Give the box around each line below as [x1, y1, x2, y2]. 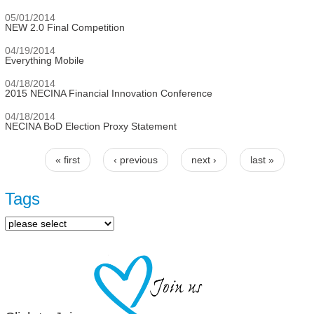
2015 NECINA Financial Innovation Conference [5, 88, 212, 99]
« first [55, 154, 80, 165]
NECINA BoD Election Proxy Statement [5, 121, 177, 132]
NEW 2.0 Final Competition [5, 22, 125, 33]
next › [191, 154, 217, 165]
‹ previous [113, 154, 158, 165]
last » [250, 154, 274, 165]
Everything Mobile [5, 55, 84, 66]
